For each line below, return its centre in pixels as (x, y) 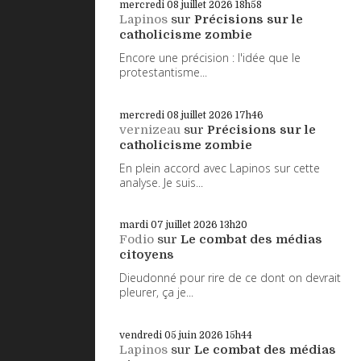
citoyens (147, 255)
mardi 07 (141, 225)
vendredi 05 (148, 336)
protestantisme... (163, 72)
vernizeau (150, 129)
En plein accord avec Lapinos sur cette (220, 168)
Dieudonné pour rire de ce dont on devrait (230, 278)
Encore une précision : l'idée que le (210, 57)
